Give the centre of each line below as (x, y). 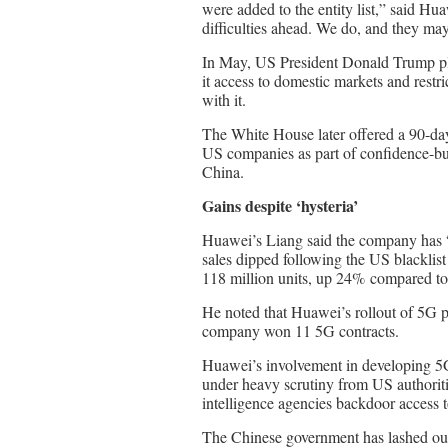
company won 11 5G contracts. (300, 330)
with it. (224, 99)
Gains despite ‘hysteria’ (280, 205)
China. (223, 171)
